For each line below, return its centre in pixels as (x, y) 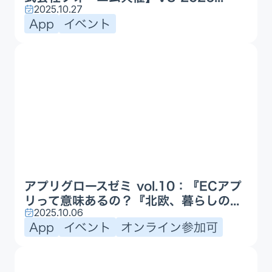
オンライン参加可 (169, 227)
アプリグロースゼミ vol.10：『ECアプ (133, 185)
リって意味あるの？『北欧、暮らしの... (132, 200)
